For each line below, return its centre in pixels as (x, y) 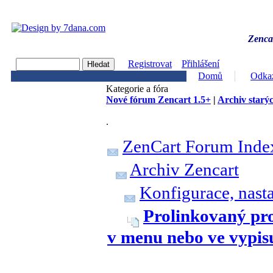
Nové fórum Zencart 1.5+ (158, 100)
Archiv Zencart (184, 169)
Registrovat (150, 64)
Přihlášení (200, 64)
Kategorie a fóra (137, 89)
